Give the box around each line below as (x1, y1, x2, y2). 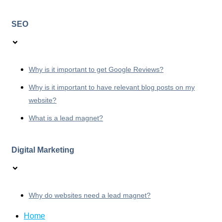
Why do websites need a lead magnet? (29, 191, 151, 200)
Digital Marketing (11, 146, 74, 155)
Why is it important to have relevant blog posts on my (29, 83, 195, 91)
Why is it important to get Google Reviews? (29, 65, 164, 73)
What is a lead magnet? (29, 113, 103, 122)
